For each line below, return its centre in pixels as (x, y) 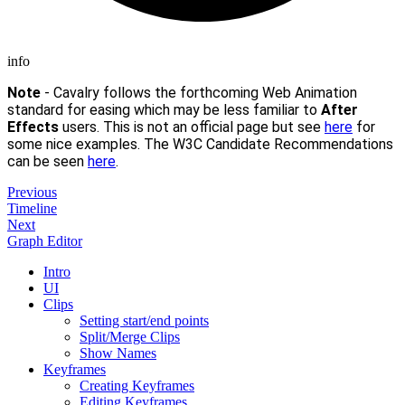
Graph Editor (45, 240)
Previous (32, 192)
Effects (33, 127)
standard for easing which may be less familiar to (164, 109)
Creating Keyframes (137, 385)
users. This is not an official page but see (192, 127)
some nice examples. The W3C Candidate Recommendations (200, 144)
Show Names (118, 353)
